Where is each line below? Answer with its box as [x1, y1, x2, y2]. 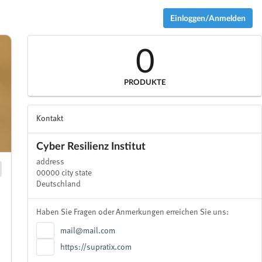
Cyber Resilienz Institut [36, 139, 146, 153]
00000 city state [36, 169, 92, 178]
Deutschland [36, 180, 81, 189]
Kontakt [36, 115, 64, 123]
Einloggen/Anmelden [170, 13, 246, 23]
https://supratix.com [60, 243, 132, 252]
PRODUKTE [124, 78, 166, 87]
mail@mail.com [60, 226, 116, 235]
